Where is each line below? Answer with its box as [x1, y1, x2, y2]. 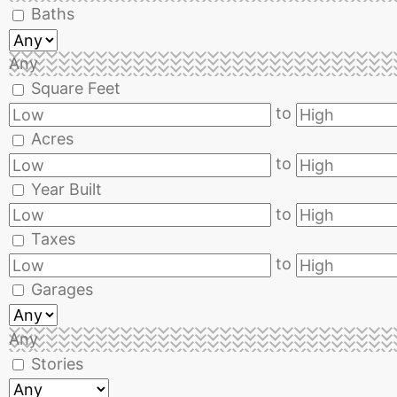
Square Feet [31, 79, 121, 98]
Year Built [31, 179, 102, 198]
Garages [31, 279, 93, 299]
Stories [31, 354, 83, 373]
